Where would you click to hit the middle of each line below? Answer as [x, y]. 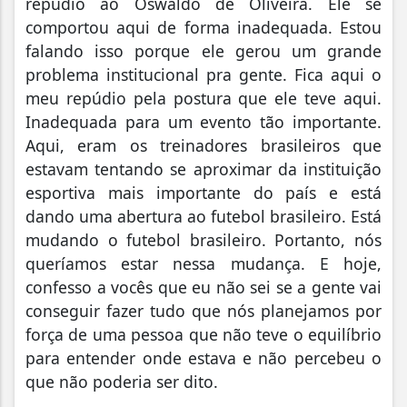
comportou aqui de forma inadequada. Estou [203, 28]
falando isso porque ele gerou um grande [203, 51]
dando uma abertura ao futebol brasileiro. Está [203, 217]
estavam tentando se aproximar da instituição [203, 169]
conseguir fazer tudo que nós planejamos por [203, 311]
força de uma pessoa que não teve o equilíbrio [203, 335]
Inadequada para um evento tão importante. [203, 122]
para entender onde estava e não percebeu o [203, 358]
